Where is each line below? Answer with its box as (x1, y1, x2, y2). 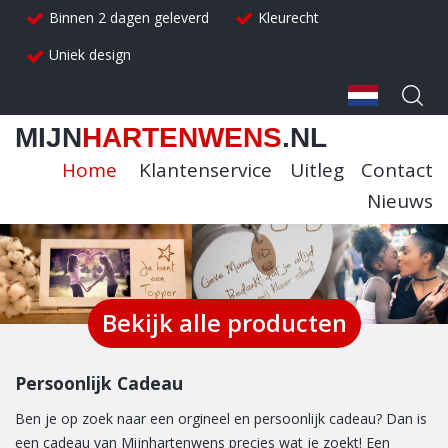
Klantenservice (139, 156, 272, 183)
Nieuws (367, 187, 433, 214)
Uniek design (49, 45, 131, 65)
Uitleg (289, 156, 344, 183)
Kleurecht (258, 8, 319, 27)
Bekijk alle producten (101, 306, 347, 339)
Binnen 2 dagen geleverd (49, 8, 209, 27)
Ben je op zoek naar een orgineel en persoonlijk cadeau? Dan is (15, 408, 427, 428)
